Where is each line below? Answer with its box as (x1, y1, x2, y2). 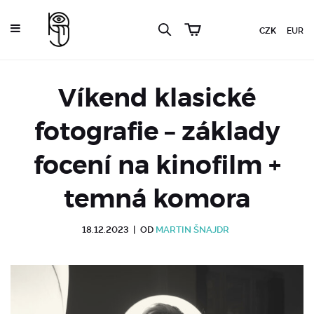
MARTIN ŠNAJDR (156, 224, 229, 235)
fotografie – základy (34, 116, 280, 148)
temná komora (64, 183, 250, 215)
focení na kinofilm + (33, 149, 281, 182)
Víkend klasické (58, 82, 256, 114)
